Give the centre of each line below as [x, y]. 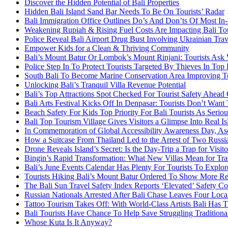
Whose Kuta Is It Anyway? [68, 222]
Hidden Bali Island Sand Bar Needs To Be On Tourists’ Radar [124, 12]
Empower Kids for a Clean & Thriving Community [107, 48]
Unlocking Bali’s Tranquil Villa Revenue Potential [105, 85]
